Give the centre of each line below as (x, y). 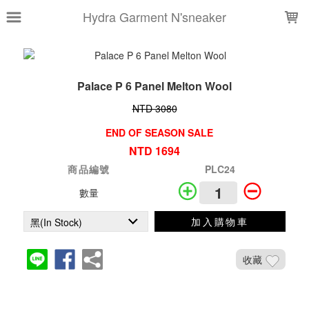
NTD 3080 (154, 108)
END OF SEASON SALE (159, 132)
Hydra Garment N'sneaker (154, 17)
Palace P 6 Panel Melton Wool (154, 86)
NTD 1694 (154, 151)
